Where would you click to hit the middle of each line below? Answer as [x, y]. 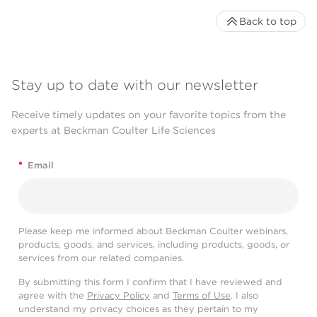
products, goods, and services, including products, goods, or [154, 244]
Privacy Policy [119, 295]
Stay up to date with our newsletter [135, 85]
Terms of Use [202, 295]
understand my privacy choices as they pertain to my [138, 309]
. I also [244, 295]
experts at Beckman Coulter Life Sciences [114, 131]
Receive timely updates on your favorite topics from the [149, 115]
